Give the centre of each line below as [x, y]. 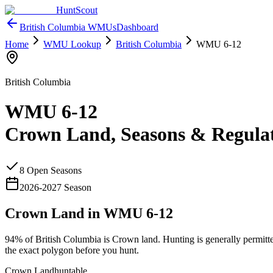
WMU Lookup [72, 44]
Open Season [51, 170]
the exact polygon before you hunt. [72, 250]
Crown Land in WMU [76, 213]
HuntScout [77, 10]
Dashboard [137, 27]
